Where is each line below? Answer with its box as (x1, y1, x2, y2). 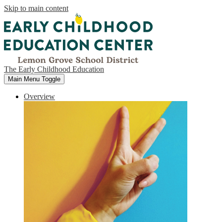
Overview (24, 92, 55, 101)
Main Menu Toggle (8, 75, 60, 83)
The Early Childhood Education (4, 64, 104, 73)
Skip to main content (4, 4, 68, 12)
